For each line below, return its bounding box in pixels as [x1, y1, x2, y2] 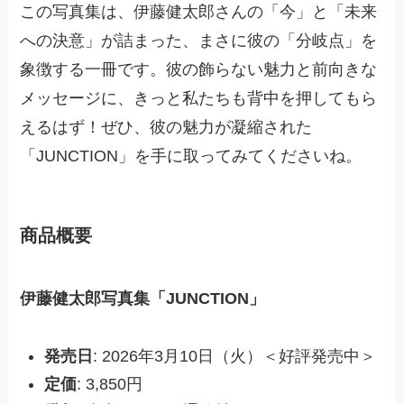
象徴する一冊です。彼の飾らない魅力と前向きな [20, 60, 378, 78]
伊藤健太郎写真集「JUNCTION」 [20, 289, 266, 308]
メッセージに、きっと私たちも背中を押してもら [20, 88, 378, 107]
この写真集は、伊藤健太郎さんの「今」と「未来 [20, 2, 378, 21]
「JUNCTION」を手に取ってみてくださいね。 [20, 146, 363, 165]
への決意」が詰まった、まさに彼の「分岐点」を [20, 31, 378, 50]
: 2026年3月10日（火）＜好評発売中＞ [93, 347, 377, 366]
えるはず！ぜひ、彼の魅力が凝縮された [20, 117, 313, 136]
